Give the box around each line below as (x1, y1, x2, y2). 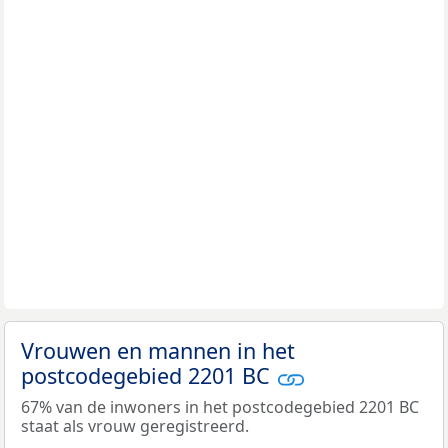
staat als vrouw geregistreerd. (21, 414, 249, 437)
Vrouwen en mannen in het (21, 336, 295, 366)
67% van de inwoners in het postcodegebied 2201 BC (21, 395, 419, 418)
